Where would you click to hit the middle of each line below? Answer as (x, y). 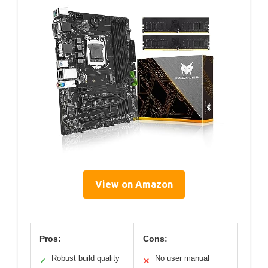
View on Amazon (134, 184)
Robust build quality (86, 258)
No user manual (182, 258)
